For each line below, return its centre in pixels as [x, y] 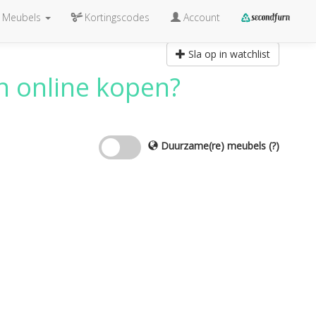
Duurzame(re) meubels [213, 146]
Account [200, 17]
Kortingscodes [117, 17]
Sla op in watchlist [229, 54]
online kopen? [95, 87]
